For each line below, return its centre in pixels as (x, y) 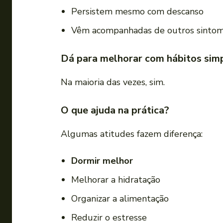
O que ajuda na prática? (115, 111)
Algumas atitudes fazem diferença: (132, 134)
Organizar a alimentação (120, 199)
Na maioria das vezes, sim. (113, 82)
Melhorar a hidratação (116, 180)
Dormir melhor (102, 161)
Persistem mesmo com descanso (137, 12)
